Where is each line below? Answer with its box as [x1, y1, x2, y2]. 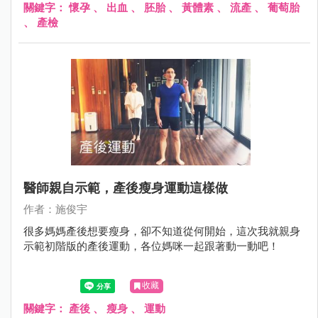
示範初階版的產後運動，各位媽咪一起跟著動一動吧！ [23, 240, 279, 253]
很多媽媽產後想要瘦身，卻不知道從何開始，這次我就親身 [23, 225, 300, 238]
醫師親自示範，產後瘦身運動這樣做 [23, 180, 228, 195]
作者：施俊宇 [23, 203, 87, 216]
